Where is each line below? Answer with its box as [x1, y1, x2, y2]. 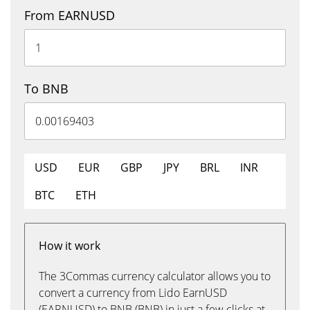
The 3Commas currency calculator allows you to [39, 268, 271, 284]
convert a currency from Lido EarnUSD [39, 285, 227, 300]
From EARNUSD [24, 7, 115, 24]
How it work [39, 238, 100, 253]
